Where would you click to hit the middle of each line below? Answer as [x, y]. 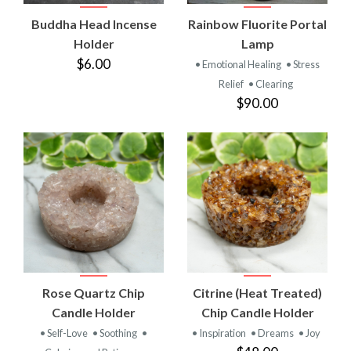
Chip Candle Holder [257, 312]
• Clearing [271, 83]
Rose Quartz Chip [94, 292]
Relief [232, 83]
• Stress [303, 64]
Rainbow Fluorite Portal [257, 24]
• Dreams [273, 333]
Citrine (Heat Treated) [257, 292]
